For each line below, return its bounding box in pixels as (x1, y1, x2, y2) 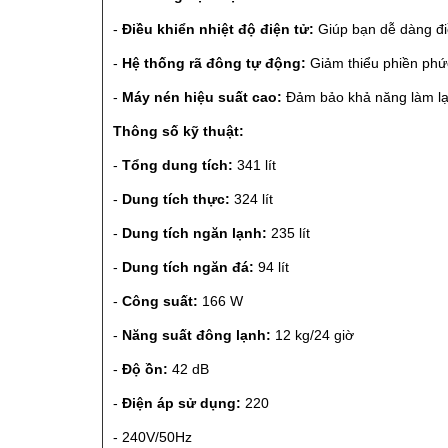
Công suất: (122, 292, 198, 309)
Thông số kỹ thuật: (113, 122, 244, 139)
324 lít (230, 190, 273, 207)
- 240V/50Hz (113, 428, 192, 445)
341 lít (233, 156, 276, 173)
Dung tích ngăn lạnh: (122, 224, 267, 241)
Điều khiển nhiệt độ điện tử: (122, 20, 314, 37)
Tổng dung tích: (122, 156, 233, 173)
